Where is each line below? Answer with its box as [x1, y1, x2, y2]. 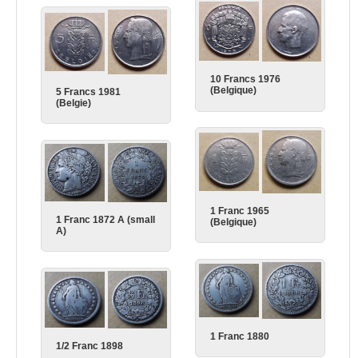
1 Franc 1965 [210, 205, 270, 217]
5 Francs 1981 [56, 86, 121, 98]
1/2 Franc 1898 [56, 340, 124, 352]
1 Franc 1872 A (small [56, 213, 156, 225]
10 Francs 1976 [210, 74, 281, 86]
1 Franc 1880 [210, 330, 270, 342]
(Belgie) [56, 97, 92, 109]
